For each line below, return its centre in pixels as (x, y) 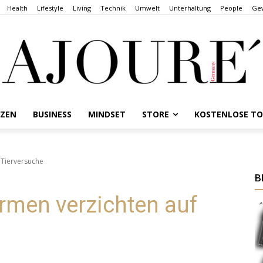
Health (17, 8)
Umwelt (147, 8)
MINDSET (107, 114)
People (231, 8)
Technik (113, 8)
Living (82, 8)
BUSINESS (53, 114)
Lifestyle (50, 8)
